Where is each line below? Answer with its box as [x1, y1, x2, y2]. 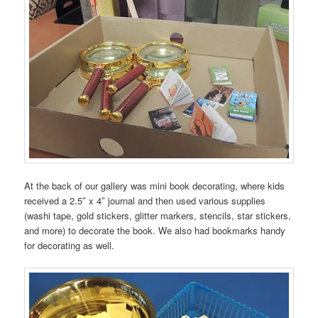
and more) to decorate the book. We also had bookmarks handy [24, 223, 286, 237]
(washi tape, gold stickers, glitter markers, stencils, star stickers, [24, 208, 292, 222]
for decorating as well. [24, 238, 115, 252]
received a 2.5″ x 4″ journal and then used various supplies [24, 193, 266, 207]
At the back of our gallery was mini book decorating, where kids [24, 178, 285, 192]
